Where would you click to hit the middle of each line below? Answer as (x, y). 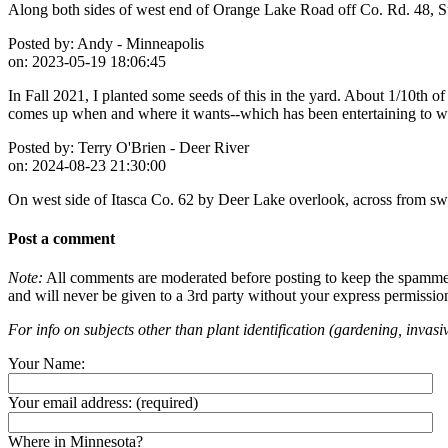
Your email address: (70, 403)
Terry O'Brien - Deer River (161, 147)
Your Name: (46, 364)
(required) (165, 403)
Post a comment (61, 238)
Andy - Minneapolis (139, 43)
